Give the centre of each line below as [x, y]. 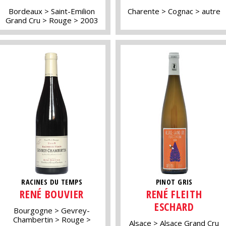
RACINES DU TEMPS [52, 182]
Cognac [181, 11]
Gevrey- [76, 210]
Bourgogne [33, 210]
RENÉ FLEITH [174, 194]
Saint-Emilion [73, 11]
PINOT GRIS [174, 182]
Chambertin [33, 219]
